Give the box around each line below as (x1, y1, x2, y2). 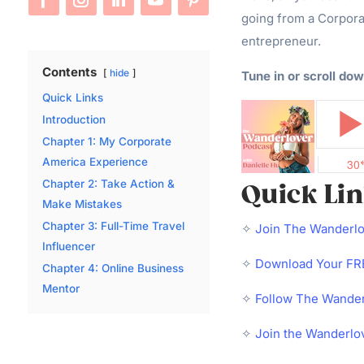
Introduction (41, 112, 106, 126)
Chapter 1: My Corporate (41, 134, 171, 148)
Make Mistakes (41, 197, 122, 210)
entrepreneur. (240, 32, 321, 49)
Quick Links (41, 90, 103, 104)
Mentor (41, 281, 80, 295)
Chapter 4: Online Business (41, 261, 184, 275)
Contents (41, 63, 97, 80)
